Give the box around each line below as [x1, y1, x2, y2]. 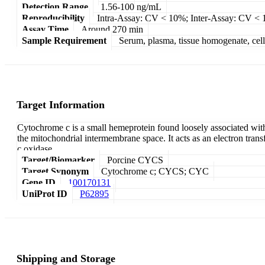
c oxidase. [17, 144, 54, 154]
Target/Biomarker [22, 155, 95, 166]
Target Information [17, 99, 105, 111]
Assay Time [22, 24, 69, 34]
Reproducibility [22, 12, 85, 23]
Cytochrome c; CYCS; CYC [101, 166, 209, 177]
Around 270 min [81, 24, 143, 34]
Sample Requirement [22, 35, 106, 46]
